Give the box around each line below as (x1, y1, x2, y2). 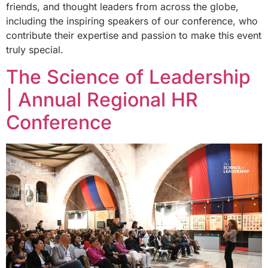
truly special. (6, 44, 63, 56)
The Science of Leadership (6, 65, 251, 89)
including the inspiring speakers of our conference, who (6, 15, 258, 28)
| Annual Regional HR (6, 87, 198, 111)
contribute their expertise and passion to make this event (6, 29, 261, 42)
